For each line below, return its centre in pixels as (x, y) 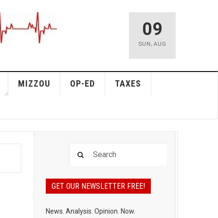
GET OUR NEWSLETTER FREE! (98, 186)
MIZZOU (34, 83)
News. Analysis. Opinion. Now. (90, 211)
